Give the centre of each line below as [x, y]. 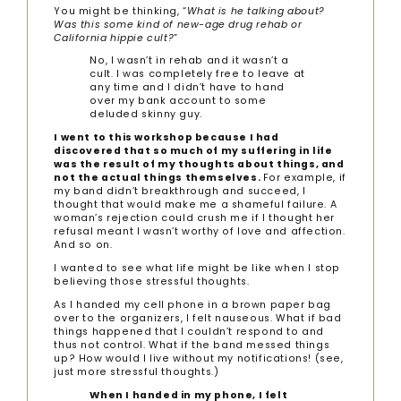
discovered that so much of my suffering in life [193, 151]
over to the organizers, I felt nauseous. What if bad [198, 318]
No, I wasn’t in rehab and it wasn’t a [189, 61]
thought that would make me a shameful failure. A [196, 205]
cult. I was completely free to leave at [197, 74]
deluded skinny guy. [146, 115]
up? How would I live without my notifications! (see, [199, 358]
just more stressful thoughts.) [137, 371]
